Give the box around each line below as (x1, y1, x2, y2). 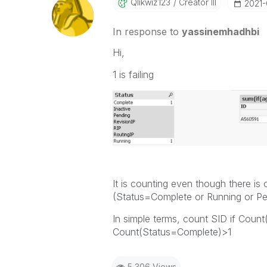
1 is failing (112, 69, 154, 80)
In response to (112, 26, 182, 38)
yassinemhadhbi (181, 26, 259, 38)
